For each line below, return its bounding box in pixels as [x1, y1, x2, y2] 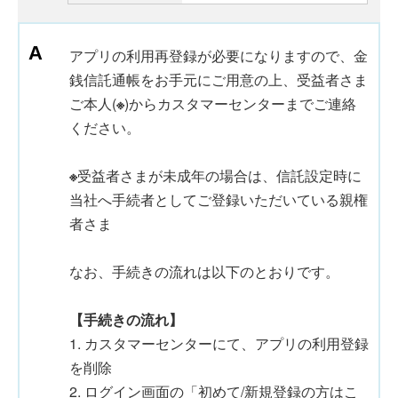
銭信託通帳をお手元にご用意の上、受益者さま [69, 69, 368, 90]
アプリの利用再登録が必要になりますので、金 [69, 45, 368, 66]
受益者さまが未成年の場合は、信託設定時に [77, 165, 362, 186]
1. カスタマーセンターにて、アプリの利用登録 [69, 333, 369, 354]
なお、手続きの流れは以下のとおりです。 [69, 261, 339, 282]
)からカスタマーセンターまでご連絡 [124, 93, 356, 114]
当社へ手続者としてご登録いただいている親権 [69, 189, 368, 210]
